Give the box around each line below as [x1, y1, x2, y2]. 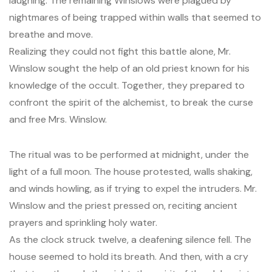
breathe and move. [9, 28, 93, 41]
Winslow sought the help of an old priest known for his [9, 62, 250, 75]
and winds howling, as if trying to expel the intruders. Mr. [9, 182, 257, 195]
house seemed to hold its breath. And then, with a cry [9, 250, 248, 263]
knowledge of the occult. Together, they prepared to [9, 79, 245, 92]
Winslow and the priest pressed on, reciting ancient [9, 199, 237, 212]
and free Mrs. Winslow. [9, 113, 107, 126]
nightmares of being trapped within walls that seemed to [9, 11, 261, 24]
